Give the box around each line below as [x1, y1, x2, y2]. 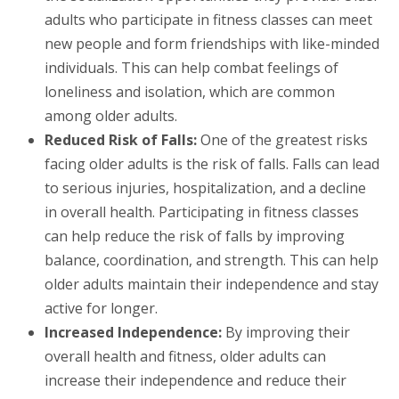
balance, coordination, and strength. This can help [45, 249, 379, 270]
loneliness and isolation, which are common [45, 81, 335, 102]
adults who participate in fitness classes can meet [45, 9, 372, 29]
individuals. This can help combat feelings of [45, 57, 338, 77]
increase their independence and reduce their [45, 370, 346, 390]
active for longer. [45, 297, 158, 318]
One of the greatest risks [200, 129, 368, 150]
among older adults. [45, 105, 177, 126]
